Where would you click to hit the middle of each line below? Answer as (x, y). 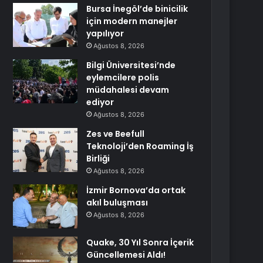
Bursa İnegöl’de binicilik (137, 9)
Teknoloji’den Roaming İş (140, 146)
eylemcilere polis (123, 77)
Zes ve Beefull (116, 134)
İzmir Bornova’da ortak (136, 190)
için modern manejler (132, 21)
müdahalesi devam (128, 90)
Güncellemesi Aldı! (126, 255)
